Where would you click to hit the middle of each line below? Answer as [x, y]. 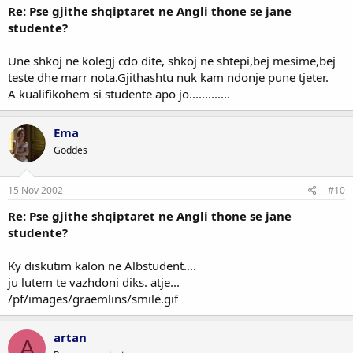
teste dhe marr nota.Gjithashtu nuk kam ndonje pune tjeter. [168, 77]
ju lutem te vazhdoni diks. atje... [94, 282]
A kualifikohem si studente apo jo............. [119, 93]
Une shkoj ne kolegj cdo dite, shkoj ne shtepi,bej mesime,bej [172, 60]
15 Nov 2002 [35, 190]
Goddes [71, 150]
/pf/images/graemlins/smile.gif [93, 299]
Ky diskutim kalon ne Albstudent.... [102, 266]
